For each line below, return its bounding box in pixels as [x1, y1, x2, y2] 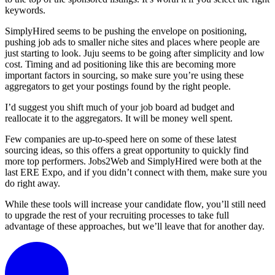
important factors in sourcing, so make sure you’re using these [5, 70, 244, 81]
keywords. [5, 5, 45, 16]
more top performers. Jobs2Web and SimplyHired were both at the [5, 156, 261, 167]
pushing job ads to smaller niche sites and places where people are [5, 37, 260, 48]
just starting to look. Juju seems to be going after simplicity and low [5, 48, 265, 59]
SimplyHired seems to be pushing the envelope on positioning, [5, 26, 247, 37]
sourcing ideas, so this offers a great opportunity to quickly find [5, 145, 249, 156]
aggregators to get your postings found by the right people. [5, 81, 231, 92]
